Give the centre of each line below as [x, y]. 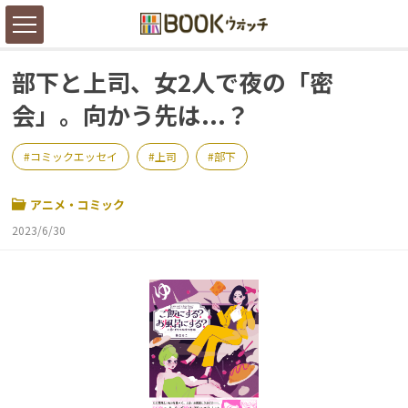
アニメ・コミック [77, 204]
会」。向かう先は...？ [131, 114]
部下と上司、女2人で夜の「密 [173, 82]
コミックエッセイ [74, 156]
